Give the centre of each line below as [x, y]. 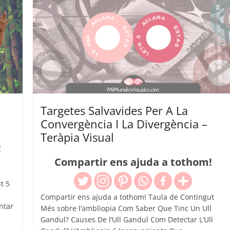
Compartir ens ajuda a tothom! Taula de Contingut [128, 197]
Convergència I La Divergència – [124, 123]
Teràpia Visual [78, 137]
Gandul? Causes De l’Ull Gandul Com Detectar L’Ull [127, 219]
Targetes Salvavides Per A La [114, 110]
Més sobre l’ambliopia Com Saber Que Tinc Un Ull [126, 208]
